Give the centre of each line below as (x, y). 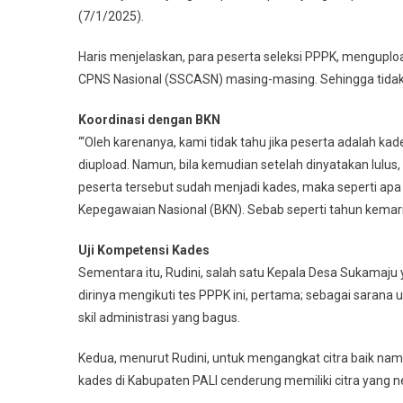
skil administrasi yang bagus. (159, 318)
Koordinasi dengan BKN (149, 120)
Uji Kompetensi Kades (144, 251)
